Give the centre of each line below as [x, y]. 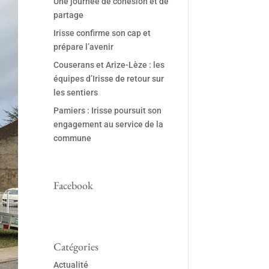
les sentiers [76, 93]
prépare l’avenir [84, 47]
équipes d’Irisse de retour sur [109, 79]
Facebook [74, 186]
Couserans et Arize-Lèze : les [109, 65]
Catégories [76, 247]
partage [69, 15]
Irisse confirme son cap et [102, 33]
